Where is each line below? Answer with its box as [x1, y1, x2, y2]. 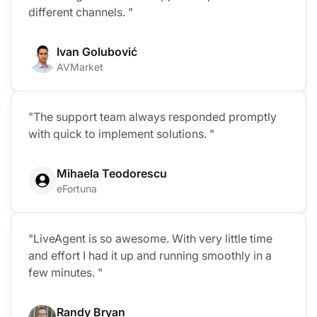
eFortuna [57, 183, 97, 195]
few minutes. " [28, 265, 103, 280]
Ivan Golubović [57, 45, 137, 59]
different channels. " [28, 5, 133, 20]
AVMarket [57, 61, 103, 74]
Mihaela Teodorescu [57, 166, 167, 181]
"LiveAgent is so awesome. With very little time [28, 231, 272, 246]
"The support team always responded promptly [28, 110, 277, 125]
